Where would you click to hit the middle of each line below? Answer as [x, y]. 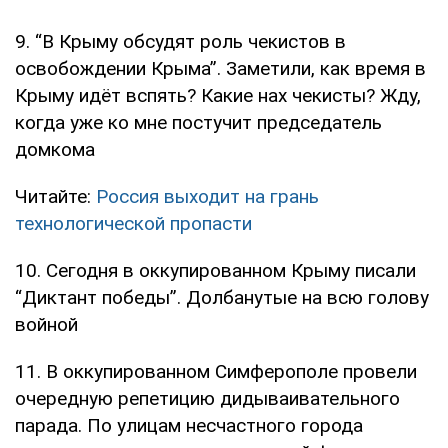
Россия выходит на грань [207, 197]
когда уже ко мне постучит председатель [198, 123]
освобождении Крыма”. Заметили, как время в [220, 69]
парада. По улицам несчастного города [189, 426]
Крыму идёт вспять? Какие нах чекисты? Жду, [218, 96]
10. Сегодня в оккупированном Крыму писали [215, 271]
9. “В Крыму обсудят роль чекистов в [180, 42]
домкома [55, 150]
